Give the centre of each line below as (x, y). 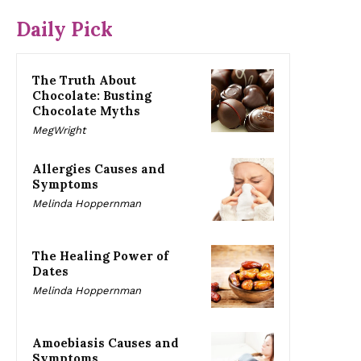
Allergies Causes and (99, 169)
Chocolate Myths (86, 111)
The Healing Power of (100, 256)
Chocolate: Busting (92, 96)
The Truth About (84, 81)
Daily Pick (64, 30)
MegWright (59, 131)
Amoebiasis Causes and (106, 343)
